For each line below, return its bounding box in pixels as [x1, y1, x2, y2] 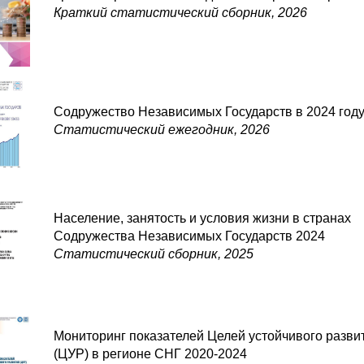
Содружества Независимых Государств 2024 [54, 229, 325, 243]
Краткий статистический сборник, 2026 [54, 6, 307, 19]
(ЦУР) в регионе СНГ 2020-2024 [54, 347, 247, 361]
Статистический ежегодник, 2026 [54, 123, 270, 136]
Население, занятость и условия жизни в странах [54, 211, 351, 225]
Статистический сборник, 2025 [54, 247, 253, 261]
